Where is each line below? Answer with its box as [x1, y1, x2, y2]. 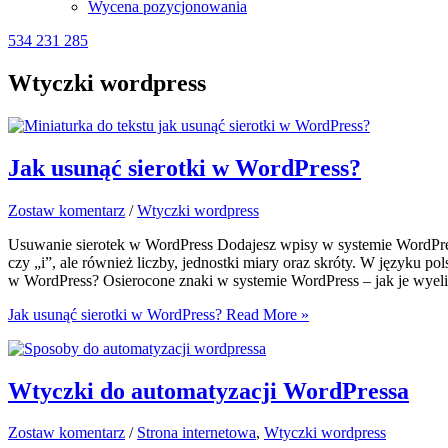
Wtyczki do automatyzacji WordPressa [8, 377, 409, 404]
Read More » [222, 305, 309, 323]
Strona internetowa [137, 424, 256, 442]
